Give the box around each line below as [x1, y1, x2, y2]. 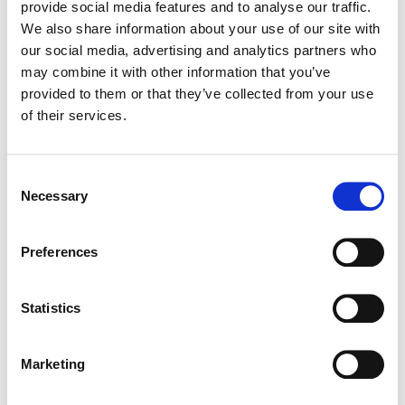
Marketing [21, 356, 85, 372]
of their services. [21, 108, 127, 124]
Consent [6, 170, 57, 186]
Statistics [21, 300, 80, 316]
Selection [6, 192, 61, 208]
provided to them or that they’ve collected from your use [21, 86, 373, 102]
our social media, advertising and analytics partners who [21, 42, 376, 59]
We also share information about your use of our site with [21, 21, 381, 37]
